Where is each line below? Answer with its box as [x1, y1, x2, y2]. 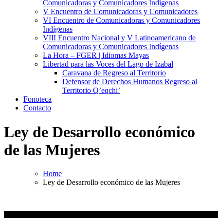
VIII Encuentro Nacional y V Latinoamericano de [43, 34, 196, 42]
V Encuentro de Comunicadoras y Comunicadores [43, 7, 198, 16]
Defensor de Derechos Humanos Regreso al [62, 77, 197, 86]
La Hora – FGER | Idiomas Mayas [43, 51, 149, 60]
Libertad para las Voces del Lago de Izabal [43, 60, 173, 69]
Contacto [23, 104, 51, 112]
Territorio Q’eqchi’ [62, 86, 120, 95]
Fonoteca [23, 95, 52, 104]
